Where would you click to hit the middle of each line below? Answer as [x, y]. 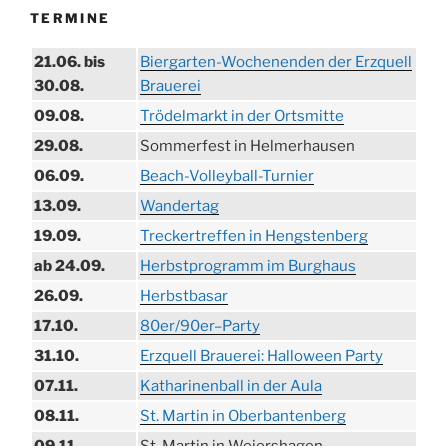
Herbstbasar [184, 296]
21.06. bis [69, 62]
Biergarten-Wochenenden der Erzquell [276, 62]
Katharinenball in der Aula [231, 386]
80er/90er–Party [200, 326]
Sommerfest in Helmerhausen [247, 146]
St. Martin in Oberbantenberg [243, 416]
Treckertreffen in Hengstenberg [254, 236]
